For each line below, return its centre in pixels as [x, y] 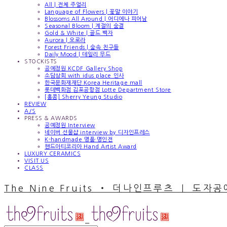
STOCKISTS [41, 62]
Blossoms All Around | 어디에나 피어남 [96, 19]
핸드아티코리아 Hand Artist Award [91, 147]
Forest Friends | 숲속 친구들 [82, 47]
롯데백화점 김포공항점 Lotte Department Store [108, 90]
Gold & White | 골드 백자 [79, 33]
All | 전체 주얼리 [66, 5]
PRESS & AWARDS [51, 118]
